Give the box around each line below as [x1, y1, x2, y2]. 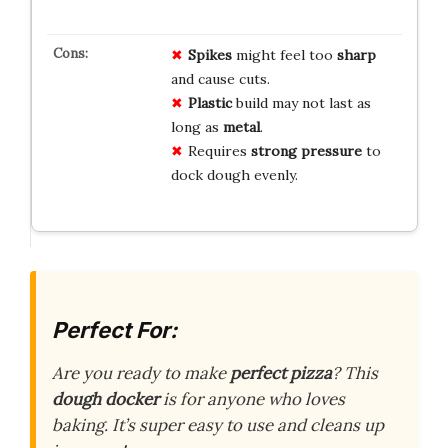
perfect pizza [230, 362, 332, 384]
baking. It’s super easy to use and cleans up [52, 414, 384, 436]
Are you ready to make [52, 362, 230, 384]
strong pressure [250, 141, 362, 160]
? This [332, 362, 378, 384]
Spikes [187, 45, 232, 64]
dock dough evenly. [170, 165, 298, 184]
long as [170, 117, 223, 136]
